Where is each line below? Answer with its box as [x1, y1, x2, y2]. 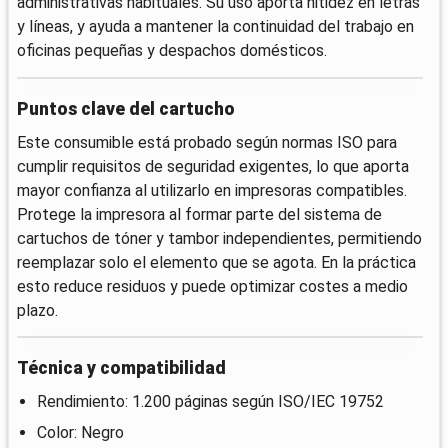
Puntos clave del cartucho [17, 98, 235, 119]
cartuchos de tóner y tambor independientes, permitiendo [17, 228, 422, 248]
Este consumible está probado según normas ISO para [17, 132, 397, 152]
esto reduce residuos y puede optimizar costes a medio [17, 276, 408, 296]
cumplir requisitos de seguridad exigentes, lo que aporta [17, 156, 409, 176]
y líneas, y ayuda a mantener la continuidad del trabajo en [17, 17, 414, 37]
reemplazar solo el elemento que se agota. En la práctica [17, 252, 416, 272]
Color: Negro [37, 423, 124, 443]
